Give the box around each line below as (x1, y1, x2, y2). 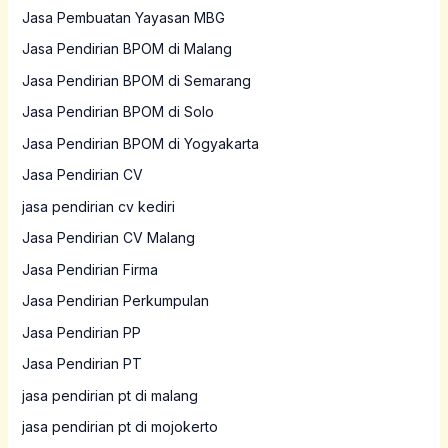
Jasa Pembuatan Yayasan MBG (21, 8, 225, 26)
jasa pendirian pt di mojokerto (21, 418, 218, 436)
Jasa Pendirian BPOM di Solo (21, 103, 214, 121)
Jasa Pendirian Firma (21, 260, 158, 278)
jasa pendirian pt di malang (21, 386, 198, 404)
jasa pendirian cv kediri (21, 197, 175, 215)
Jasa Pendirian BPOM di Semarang (21, 71, 251, 89)
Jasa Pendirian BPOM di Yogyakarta (21, 134, 259, 152)
